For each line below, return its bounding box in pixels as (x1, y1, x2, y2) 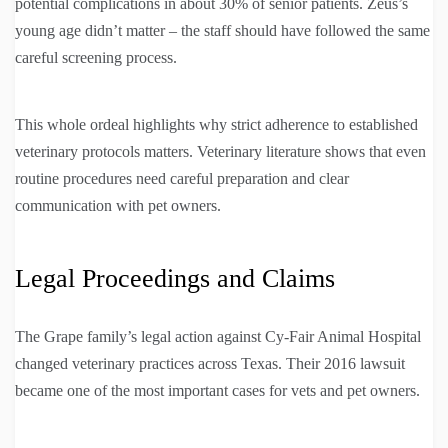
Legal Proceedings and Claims (15, 264, 335, 294)
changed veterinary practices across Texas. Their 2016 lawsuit (15, 355, 405, 373)
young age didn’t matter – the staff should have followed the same (15, 22, 430, 40)
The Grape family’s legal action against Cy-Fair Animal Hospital (15, 328, 421, 346)
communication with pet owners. (15, 197, 221, 215)
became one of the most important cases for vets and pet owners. (15, 382, 420, 400)
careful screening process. (15, 49, 177, 67)
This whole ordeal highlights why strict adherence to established (15, 116, 418, 134)
